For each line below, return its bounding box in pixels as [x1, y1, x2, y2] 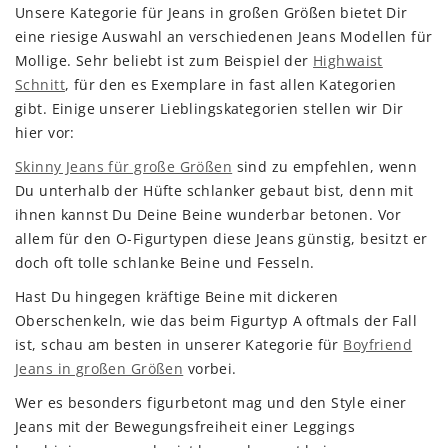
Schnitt [15, 75, 65, 94]
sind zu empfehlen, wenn [232, 157, 418, 176]
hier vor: [15, 123, 75, 142]
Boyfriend [343, 335, 413, 354]
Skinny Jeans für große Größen [15, 157, 233, 176]
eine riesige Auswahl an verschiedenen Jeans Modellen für [15, 27, 433, 46]
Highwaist [313, 51, 383, 70]
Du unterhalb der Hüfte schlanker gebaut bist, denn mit [15, 181, 414, 200]
